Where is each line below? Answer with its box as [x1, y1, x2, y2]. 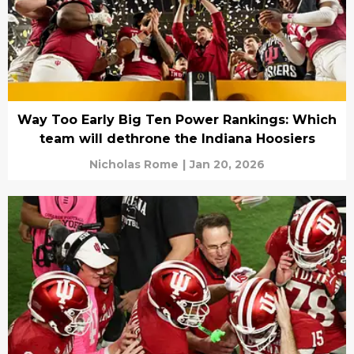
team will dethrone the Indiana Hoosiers [39, 130, 315, 146]
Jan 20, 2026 [190, 156, 265, 171]
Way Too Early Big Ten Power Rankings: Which [17, 111, 337, 127]
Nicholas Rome [89, 156, 179, 171]
